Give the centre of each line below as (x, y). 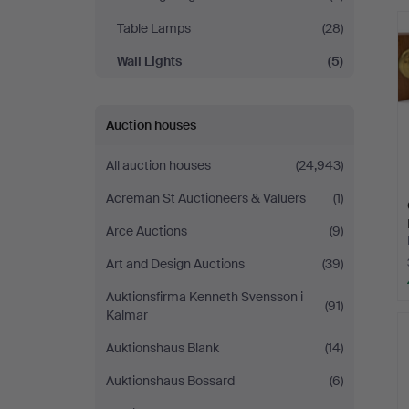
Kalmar (127, 315)
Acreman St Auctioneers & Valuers (206, 198)
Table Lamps (154, 28)
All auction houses (158, 165)
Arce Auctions (147, 231)
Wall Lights (149, 61)
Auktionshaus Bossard (170, 381)
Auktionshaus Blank (163, 348)
